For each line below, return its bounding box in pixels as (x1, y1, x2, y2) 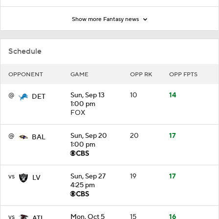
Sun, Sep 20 (70, 131, 107, 140)
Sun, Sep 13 (70, 90, 105, 100)
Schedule (8, 46, 42, 56)
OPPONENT (8, 70, 43, 78)
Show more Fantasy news (72, 15, 140, 23)
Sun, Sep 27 (70, 172, 106, 181)
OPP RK (130, 70, 152, 78)
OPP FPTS (169, 70, 197, 78)
